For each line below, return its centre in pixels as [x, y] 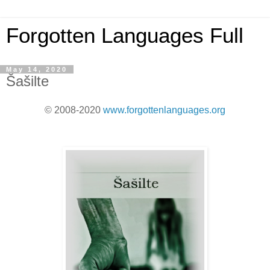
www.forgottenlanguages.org [164, 110]
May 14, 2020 [37, 69]
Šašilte [27, 81]
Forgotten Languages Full [125, 36]
